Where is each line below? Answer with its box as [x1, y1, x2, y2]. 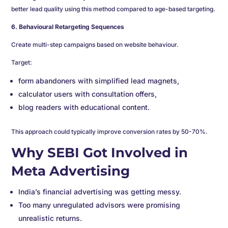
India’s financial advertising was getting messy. [18, 187, 184, 196]
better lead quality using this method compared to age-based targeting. [11, 5, 216, 13]
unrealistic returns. [18, 214, 84, 223]
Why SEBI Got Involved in [11, 145, 188, 161]
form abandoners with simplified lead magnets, [18, 76, 180, 85]
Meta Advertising [11, 163, 130, 180]
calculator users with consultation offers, [18, 90, 157, 99]
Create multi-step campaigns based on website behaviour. [11, 41, 181, 49]
